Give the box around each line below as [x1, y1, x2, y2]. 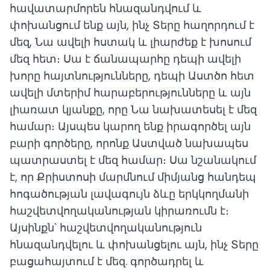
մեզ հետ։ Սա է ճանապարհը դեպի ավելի [10, 51, 241, 66]
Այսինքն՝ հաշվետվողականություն [10, 220, 202, 235]
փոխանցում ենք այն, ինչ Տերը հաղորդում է [10, 17, 254, 33]
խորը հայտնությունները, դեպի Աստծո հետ [10, 68, 254, 83]
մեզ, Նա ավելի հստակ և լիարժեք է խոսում [10, 34, 251, 49]
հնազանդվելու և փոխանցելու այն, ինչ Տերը [10, 237, 259, 252]
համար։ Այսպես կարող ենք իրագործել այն [10, 119, 251, 134]
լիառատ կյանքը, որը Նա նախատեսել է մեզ [10, 102, 257, 117]
